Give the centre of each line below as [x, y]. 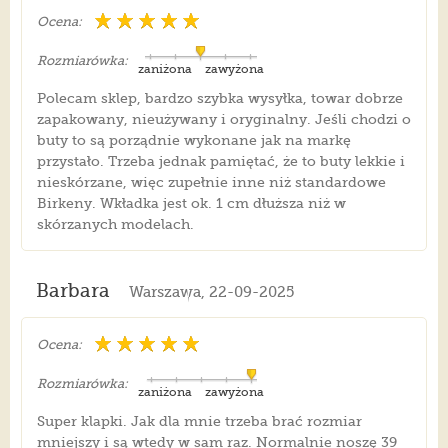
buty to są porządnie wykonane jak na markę [193, 140]
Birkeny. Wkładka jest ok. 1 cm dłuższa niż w [191, 203]
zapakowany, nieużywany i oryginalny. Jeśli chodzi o [223, 119]
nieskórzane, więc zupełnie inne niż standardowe [211, 182]
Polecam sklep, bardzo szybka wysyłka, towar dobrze [219, 98]
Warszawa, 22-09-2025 [211, 292]
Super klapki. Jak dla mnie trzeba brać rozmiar [199, 421]
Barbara [72, 291]
